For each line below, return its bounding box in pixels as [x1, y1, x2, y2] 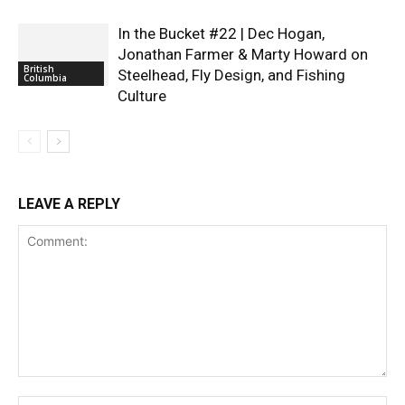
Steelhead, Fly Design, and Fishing [118, 65, 345, 84]
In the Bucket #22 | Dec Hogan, [118, 24, 325, 42]
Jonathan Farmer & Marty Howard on [118, 44, 368, 63]
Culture [118, 86, 166, 105]
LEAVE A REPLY [18, 194, 120, 212]
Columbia [24, 71, 67, 84]
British [24, 61, 54, 75]
